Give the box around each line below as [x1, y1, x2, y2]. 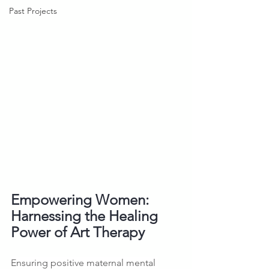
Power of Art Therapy [11, 223, 145, 241]
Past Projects [9, 5, 57, 16]
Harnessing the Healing [11, 207, 162, 225]
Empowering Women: [11, 191, 153, 208]
